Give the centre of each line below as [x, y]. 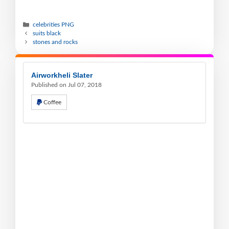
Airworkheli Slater [62, 75]
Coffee [52, 102]
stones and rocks [55, 42]
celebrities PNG [54, 25]
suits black [47, 33]
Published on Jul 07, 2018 [66, 85]
